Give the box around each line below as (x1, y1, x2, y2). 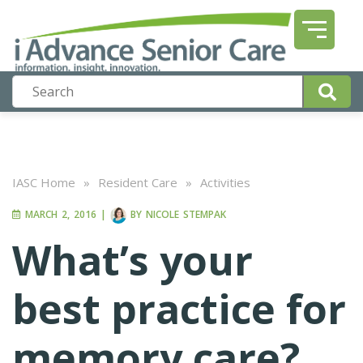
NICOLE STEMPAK (146, 207, 226, 222)
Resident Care (98, 174, 177, 190)
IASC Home (12, 174, 75, 190)
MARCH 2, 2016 (21, 207, 96, 222)
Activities (200, 174, 250, 190)
